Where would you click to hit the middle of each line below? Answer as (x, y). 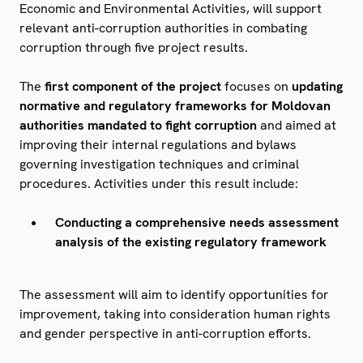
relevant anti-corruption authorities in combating (163, 28)
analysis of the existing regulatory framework (191, 241)
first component (91, 86)
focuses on (258, 86)
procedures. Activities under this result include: (159, 183)
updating (317, 86)
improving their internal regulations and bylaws (158, 144)
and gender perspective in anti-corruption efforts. (169, 333)
